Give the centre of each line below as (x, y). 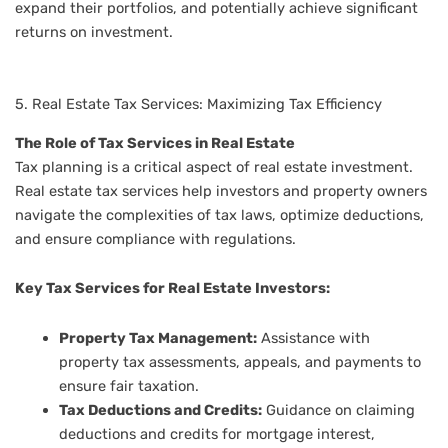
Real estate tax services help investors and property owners (221, 190)
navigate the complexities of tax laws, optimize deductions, (219, 214)
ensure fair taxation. (128, 385)
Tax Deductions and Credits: (160, 409)
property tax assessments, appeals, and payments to (239, 361)
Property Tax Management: (157, 337)
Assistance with (313, 337)
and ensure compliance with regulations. (155, 238)
